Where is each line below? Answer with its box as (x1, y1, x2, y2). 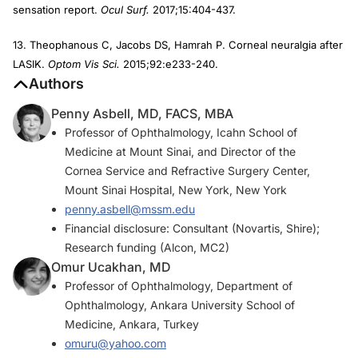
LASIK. (13, 58, 48, 70)
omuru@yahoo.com (65, 336, 166, 350)
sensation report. (13, 3, 101, 16)
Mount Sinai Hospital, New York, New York (65, 183, 287, 197)
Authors (29, 75, 84, 92)
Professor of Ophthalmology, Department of (65, 279, 292, 292)
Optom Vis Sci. (48, 58, 120, 70)
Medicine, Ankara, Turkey (65, 317, 199, 331)
